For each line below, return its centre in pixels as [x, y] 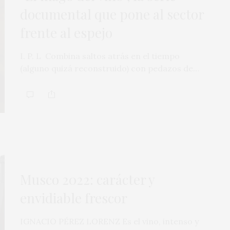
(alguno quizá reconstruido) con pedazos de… [110, 69]
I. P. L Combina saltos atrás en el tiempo [100, 56]
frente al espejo [68, 33]
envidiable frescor [74, 198]
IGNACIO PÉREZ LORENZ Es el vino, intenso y [109, 222]
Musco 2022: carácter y [87, 180]
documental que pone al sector [112, 14]
